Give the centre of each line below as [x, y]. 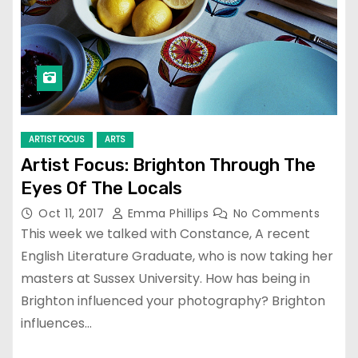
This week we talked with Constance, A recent [165, 233]
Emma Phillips [168, 213]
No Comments [276, 213]
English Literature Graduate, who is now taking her [177, 256]
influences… [56, 323]
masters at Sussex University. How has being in [165, 278]
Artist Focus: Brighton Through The [168, 165]
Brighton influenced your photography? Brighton [173, 300]
